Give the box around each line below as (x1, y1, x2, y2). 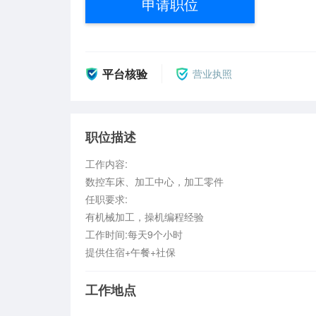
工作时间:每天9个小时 (85, 226, 183, 241)
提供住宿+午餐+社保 (85, 244, 176, 259)
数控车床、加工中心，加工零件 (85, 174, 224, 188)
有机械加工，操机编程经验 (85, 209, 204, 224)
